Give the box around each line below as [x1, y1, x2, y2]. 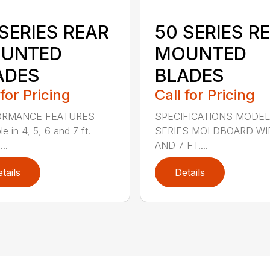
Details [174, 166, 205, 179]
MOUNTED [154, 43, 246, 65]
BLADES [154, 64, 224, 87]
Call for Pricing [154, 86, 255, 104]
